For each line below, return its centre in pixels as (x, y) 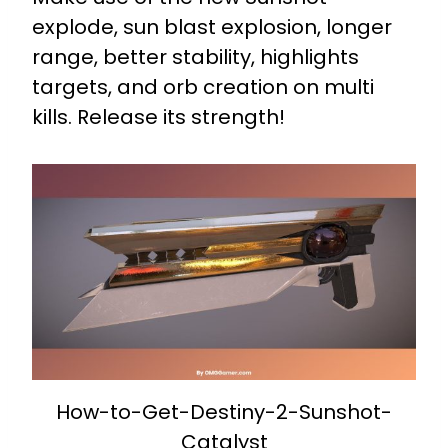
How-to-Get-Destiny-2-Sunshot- (224, 411)
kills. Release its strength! (158, 117)
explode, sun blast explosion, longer (212, 27)
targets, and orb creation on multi (203, 87)
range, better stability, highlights (195, 57)
